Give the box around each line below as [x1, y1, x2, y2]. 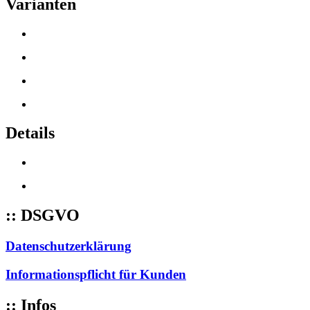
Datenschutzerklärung [6, 239, 131, 254]
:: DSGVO [6, 206, 80, 225]
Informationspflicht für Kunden [6, 266, 186, 282]
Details [6, 124, 55, 143]
